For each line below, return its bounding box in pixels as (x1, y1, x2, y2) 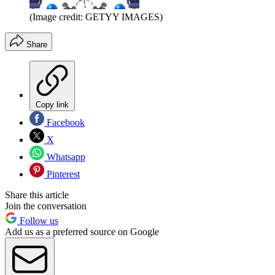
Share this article (5, 189, 69, 200)
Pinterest (44, 168, 80, 179)
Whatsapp (44, 151, 85, 162)
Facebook (44, 117, 85, 128)
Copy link (36, 99, 69, 109)
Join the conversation (5, 200, 87, 211)
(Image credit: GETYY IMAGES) (29, 11, 163, 22)
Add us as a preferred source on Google (5, 226, 159, 237)
